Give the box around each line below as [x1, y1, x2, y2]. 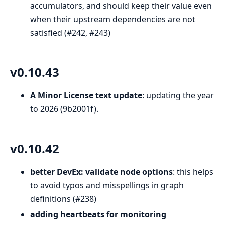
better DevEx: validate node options [30, 166, 173, 177]
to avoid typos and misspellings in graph [30, 179, 184, 191]
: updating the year [142, 90, 214, 101]
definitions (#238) [30, 193, 96, 204]
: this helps [173, 166, 213, 177]
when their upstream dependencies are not [30, 14, 195, 25]
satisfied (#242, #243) [30, 27, 110, 39]
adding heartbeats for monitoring [30, 208, 166, 220]
